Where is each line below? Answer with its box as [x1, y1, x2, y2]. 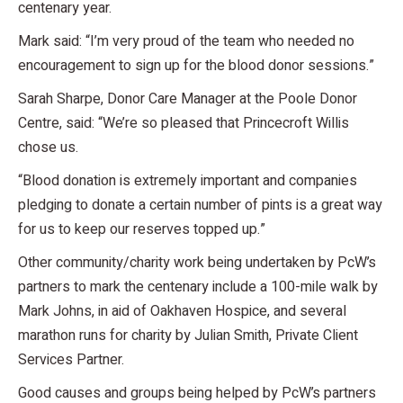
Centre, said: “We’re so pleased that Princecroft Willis [18, 112, 349, 134]
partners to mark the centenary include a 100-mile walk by [18, 275, 378, 298]
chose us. [18, 136, 78, 158]
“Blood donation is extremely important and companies [18, 169, 357, 192]
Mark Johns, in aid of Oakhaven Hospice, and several [18, 300, 346, 322]
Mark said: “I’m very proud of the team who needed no [18, 30, 354, 52]
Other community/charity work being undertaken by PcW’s [18, 251, 376, 273]
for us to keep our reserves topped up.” [18, 218, 265, 240]
